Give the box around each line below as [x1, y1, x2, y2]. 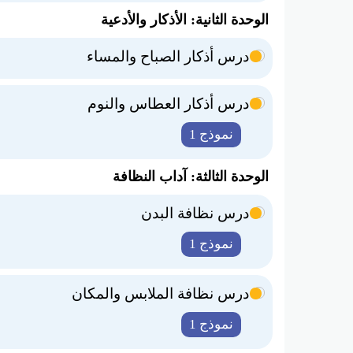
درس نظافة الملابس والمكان [72, 285, 249, 302]
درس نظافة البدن [141, 205, 249, 221]
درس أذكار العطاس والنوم [87, 95, 249, 112]
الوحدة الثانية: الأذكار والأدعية [101, 12, 269, 28]
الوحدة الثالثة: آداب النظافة [113, 169, 269, 184]
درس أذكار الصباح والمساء [87, 48, 249, 65]
